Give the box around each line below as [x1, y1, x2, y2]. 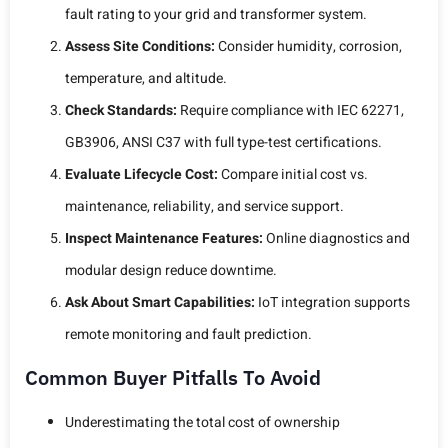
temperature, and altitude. [65, 67, 227, 89]
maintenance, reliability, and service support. [65, 195, 344, 217]
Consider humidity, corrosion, [215, 35, 402, 57]
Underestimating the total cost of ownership [65, 411, 340, 433]
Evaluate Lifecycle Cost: [65, 163, 218, 185]
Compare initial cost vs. [218, 163, 368, 185]
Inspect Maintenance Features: [65, 227, 263, 249]
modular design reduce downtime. [65, 259, 277, 281]
